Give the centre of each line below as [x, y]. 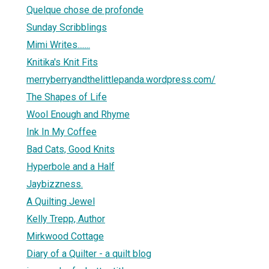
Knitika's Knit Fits [62, 62]
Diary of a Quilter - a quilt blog [89, 253]
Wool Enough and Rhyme [78, 114]
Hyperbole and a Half [71, 166]
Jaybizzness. [55, 184]
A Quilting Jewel [61, 201]
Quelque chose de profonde [85, 10]
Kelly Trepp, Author [66, 219]
